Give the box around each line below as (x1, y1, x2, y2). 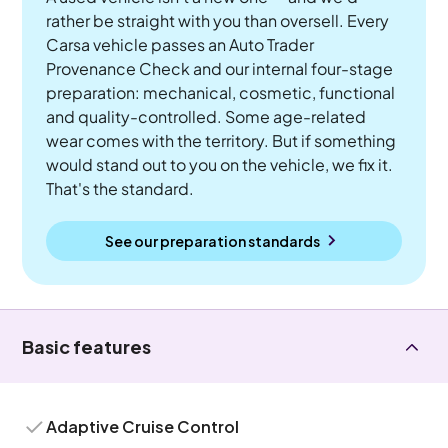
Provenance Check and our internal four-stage (46, 58, 394, 79)
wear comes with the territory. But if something (46, 130, 397, 151)
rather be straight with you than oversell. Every (46, 10, 390, 31)
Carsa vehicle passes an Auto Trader (46, 34, 315, 55)
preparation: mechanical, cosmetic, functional (46, 82, 396, 103)
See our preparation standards (104, 231, 320, 250)
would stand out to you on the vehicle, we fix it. (46, 154, 394, 175)
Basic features (22, 335, 152, 358)
